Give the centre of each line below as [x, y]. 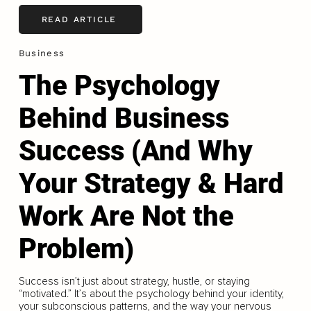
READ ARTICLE [79, 19]
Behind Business [124, 118]
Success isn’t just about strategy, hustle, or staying [134, 281]
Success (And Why [135, 151]
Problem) [76, 249]
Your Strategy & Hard [151, 183]
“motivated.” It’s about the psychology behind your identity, [151, 293]
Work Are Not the [126, 216]
